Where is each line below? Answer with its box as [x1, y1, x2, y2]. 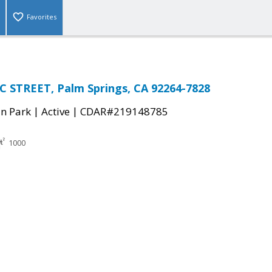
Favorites [27, 12, 56, 22]
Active [41, 104, 70, 119]
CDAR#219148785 [80, 104, 168, 119]
